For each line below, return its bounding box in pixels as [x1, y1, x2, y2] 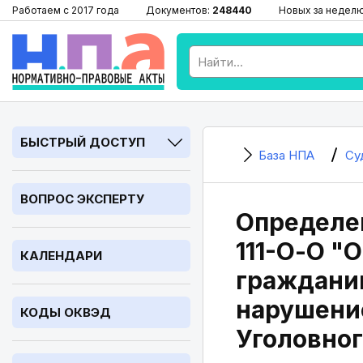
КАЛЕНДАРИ [20, 248, 102, 263]
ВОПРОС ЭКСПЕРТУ [20, 191, 144, 207]
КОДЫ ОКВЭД [20, 305, 111, 320]
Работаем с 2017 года [12, 4, 119, 16]
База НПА [258, 147, 314, 163]
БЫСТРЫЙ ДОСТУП [20, 135, 145, 150]
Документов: [146, 4, 212, 16]
